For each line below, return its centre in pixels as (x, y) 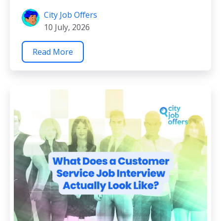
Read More (53, 52)
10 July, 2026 (67, 27)
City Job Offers (71, 15)
